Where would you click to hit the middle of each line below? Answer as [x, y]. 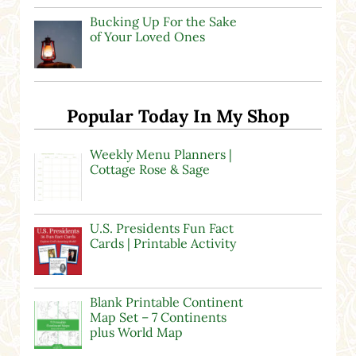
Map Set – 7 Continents [158, 317]
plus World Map [136, 333]
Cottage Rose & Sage [149, 170]
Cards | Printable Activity [163, 244]
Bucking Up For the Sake [163, 21]
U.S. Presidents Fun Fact [161, 228]
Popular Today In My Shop [178, 116]
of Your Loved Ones [147, 36]
